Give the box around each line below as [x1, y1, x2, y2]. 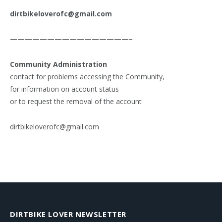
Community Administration [10, 59, 107, 69]
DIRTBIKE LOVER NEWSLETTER [10, 209, 126, 220]
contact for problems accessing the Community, [10, 72, 165, 82]
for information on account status [10, 84, 119, 94]
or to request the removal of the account [10, 97, 142, 107]
